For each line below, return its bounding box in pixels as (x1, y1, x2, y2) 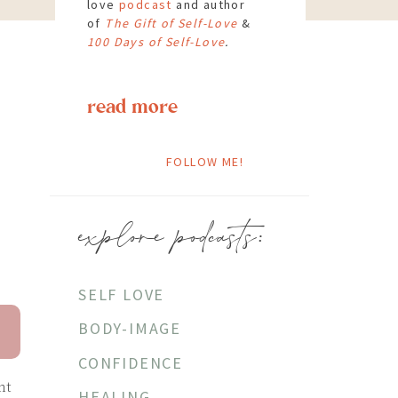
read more (87, 95, 178, 119)
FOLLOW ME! (166, 154, 243, 170)
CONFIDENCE (78, 353, 183, 373)
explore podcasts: (78, 215, 267, 259)
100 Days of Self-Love (87, 34, 226, 50)
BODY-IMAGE (78, 318, 181, 338)
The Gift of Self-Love (105, 15, 238, 31)
